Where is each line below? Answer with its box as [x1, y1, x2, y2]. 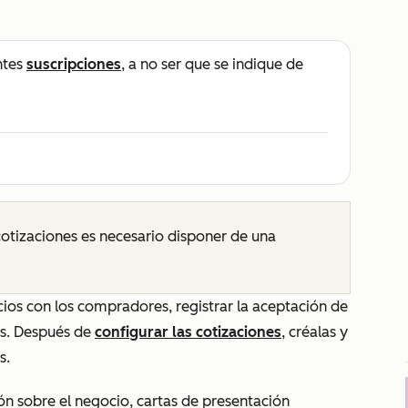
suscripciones [26, 56, 121, 73]
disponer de [164, 228, 248, 245]
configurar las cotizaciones [95, 323, 281, 341]
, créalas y [281, 323, 348, 341]
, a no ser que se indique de [121, 56, 303, 73]
